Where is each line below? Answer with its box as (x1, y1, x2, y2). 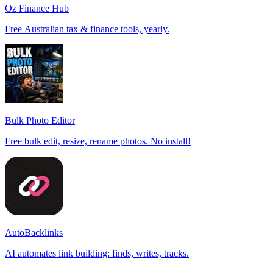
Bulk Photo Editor (5, 115, 75, 126)
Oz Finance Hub (5, 2, 69, 13)
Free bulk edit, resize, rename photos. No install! (5, 135, 191, 146)
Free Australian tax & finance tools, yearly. (5, 23, 169, 34)
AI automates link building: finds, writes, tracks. (5, 247, 189, 258)
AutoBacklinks (5, 227, 63, 238)
